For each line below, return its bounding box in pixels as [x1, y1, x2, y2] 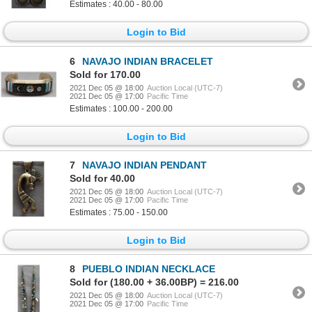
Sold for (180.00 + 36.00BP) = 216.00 [70, 276, 239, 288]
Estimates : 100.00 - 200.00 [70, 103, 173, 114]
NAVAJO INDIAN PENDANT [82, 159, 207, 171]
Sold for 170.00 [70, 68, 141, 80]
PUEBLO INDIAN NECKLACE [82, 263, 215, 275]
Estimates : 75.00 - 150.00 [70, 208, 168, 218]
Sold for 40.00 [70, 173, 135, 185]
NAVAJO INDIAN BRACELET [82, 55, 213, 67]
